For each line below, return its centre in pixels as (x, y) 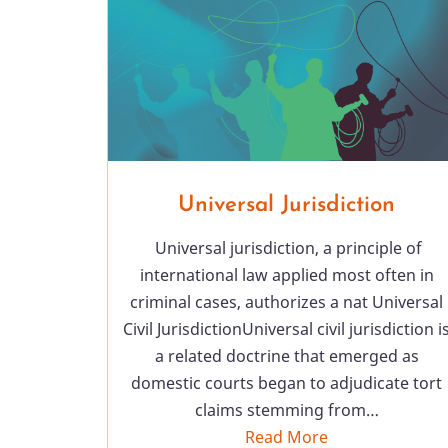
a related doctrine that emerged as (286, 356)
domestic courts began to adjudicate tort (287, 383)
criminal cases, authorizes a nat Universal (287, 302)
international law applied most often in (286, 275)
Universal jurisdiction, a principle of (287, 248)
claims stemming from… (286, 410)
